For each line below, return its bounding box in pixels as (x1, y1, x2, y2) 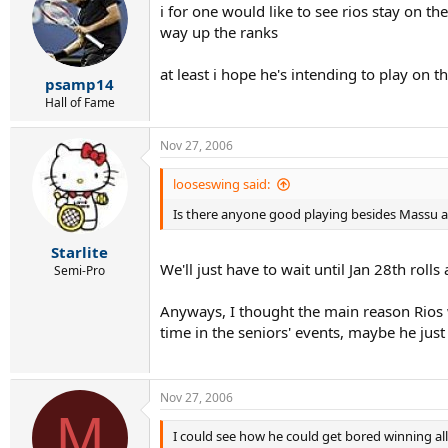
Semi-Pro (54, 261, 105, 279)
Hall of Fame (44, 94, 115, 111)
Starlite (51, 241, 108, 262)
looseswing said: (173, 175, 270, 193)
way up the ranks (160, 21, 278, 42)
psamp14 (45, 74, 114, 94)
